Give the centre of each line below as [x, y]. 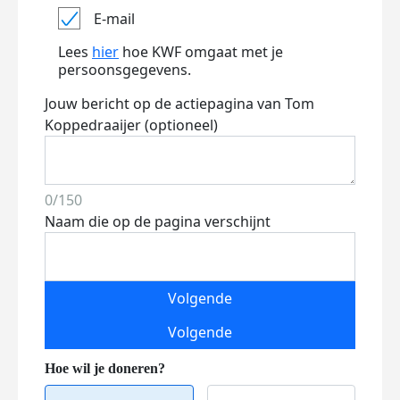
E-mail [114, 18]
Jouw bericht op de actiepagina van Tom [179, 104]
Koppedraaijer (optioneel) [131, 125]
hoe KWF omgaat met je [201, 52]
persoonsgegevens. [125, 70]
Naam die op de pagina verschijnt [158, 221]
